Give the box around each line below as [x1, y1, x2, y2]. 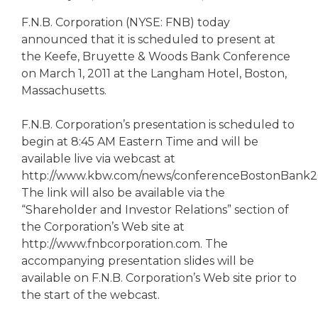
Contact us [170, 36, 222, 53]
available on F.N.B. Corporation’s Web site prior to [21, 271, 297, 285]
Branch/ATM [35, 45, 95, 62]
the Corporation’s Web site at [21, 220, 185, 234]
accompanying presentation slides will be [21, 254, 254, 268]
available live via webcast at [21, 152, 175, 165]
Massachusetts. [21, 84, 106, 97]
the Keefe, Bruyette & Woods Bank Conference [21, 50, 290, 63]
